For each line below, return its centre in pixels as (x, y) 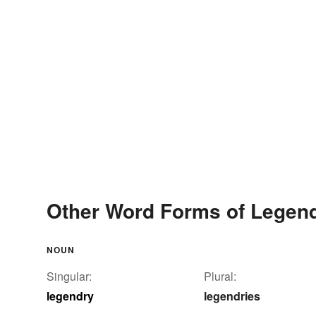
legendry (70, 296)
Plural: (220, 276)
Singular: (69, 276)
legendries (232, 296)
